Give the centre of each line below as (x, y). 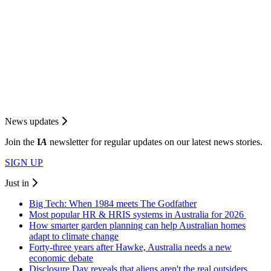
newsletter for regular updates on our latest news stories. (155, 142)
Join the (21, 142)
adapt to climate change (74, 237)
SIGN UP (24, 163)
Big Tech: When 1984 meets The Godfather (113, 204)
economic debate (61, 258)
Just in (18, 183)
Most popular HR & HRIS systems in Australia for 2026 (138, 215)
